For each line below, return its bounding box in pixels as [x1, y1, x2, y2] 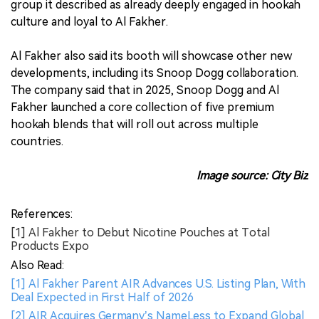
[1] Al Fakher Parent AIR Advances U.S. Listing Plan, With [11, 277, 305, 291]
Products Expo [11, 239, 89, 253]
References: [11, 207, 73, 221]
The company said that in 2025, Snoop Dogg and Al [11, 83, 279, 98]
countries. [11, 135, 63, 149]
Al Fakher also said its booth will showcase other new [11, 49, 292, 63]
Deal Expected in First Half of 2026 [11, 291, 194, 305]
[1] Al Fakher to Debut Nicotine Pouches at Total [11, 226, 270, 240]
